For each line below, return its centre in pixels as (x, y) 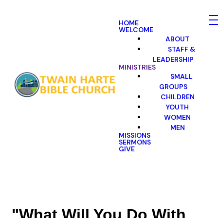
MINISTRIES (137, 67)
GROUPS (173, 86)
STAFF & (182, 49)
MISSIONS (135, 135)
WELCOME (136, 30)
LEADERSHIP (173, 59)
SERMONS (135, 142)
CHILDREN (177, 96)
